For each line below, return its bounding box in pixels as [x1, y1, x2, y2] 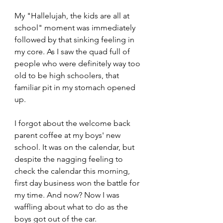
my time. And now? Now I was [14, 190, 121, 200]
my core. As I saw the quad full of [14, 46, 132, 56]
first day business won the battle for [14, 178, 141, 188]
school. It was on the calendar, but [14, 142, 136, 152]
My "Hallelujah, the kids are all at [14, 10, 131, 20]
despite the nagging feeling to [14, 154, 125, 164]
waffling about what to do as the [14, 202, 130, 212]
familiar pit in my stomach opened [14, 82, 137, 92]
